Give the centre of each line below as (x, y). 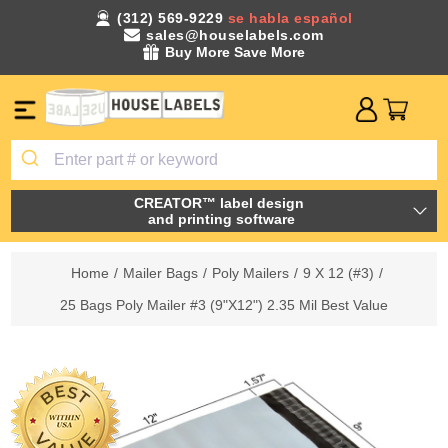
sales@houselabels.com (235, 35)
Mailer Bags (160, 272)
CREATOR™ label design (221, 202)
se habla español (290, 18)
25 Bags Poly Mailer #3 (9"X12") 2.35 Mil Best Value (224, 304)
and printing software (221, 218)
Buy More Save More (235, 52)
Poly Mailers (250, 272)
